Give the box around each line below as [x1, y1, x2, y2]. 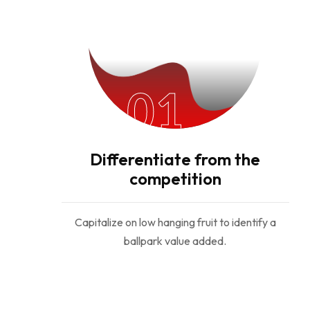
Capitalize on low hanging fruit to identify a [74, 215, 276, 229]
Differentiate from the [90, 149, 261, 170]
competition [129, 168, 221, 189]
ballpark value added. [124, 234, 227, 248]
